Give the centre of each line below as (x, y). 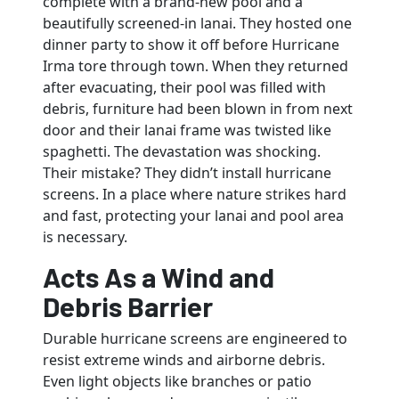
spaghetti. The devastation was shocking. (182, 151)
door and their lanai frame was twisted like (187, 130)
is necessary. (85, 236)
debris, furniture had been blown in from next (198, 108)
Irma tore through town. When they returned (195, 65)
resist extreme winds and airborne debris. (184, 359)
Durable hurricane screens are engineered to (195, 338)
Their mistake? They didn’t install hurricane (187, 172)
